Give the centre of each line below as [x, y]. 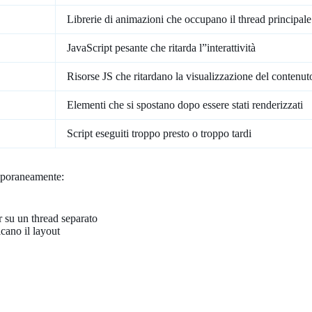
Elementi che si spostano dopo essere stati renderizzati [185, 104]
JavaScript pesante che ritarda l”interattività [161, 47]
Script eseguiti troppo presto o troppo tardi [159, 133]
